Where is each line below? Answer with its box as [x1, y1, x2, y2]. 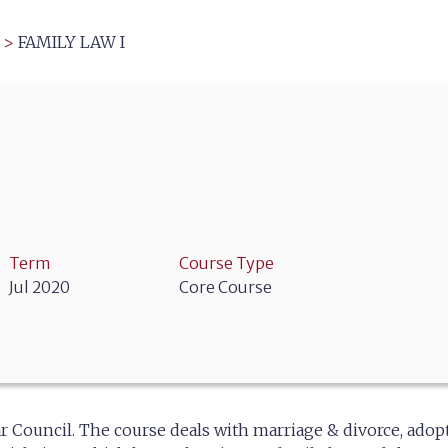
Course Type [179, 253, 274, 273]
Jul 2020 [9, 277, 70, 297]
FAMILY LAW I [18, 32, 125, 52]
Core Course [179, 277, 272, 297]
